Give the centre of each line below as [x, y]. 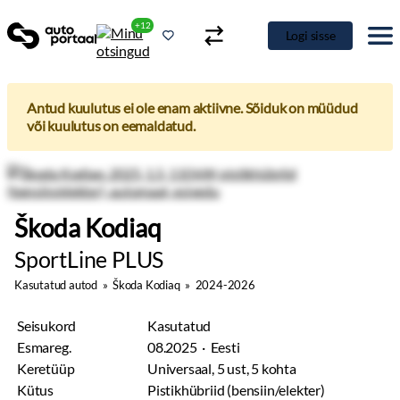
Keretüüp [46, 368]
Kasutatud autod [56, 285]
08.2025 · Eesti [194, 347]
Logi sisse [310, 35]
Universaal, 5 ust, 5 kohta [222, 368]
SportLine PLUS [89, 259]
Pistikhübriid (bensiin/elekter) [236, 390]
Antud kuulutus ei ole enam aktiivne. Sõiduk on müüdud [192, 108]
